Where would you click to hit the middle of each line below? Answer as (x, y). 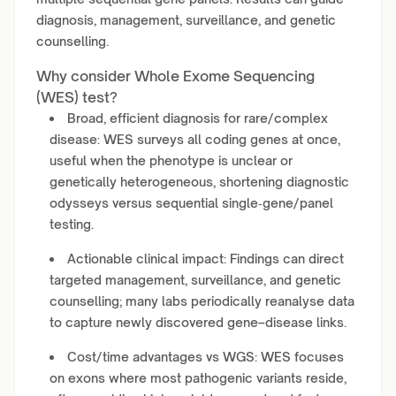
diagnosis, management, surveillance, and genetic (186, 20)
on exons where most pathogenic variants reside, (198, 378)
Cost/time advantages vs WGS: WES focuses (206, 357)
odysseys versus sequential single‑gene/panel (191, 203)
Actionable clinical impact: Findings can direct (206, 259)
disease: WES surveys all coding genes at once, (195, 139)
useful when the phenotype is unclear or (171, 160)
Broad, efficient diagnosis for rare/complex (198, 118)
